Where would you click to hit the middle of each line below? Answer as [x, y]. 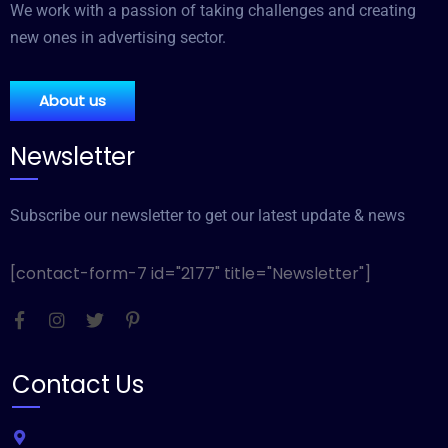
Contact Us [78, 384]
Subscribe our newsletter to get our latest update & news [207, 215]
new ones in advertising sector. [118, 37]
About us [72, 100]
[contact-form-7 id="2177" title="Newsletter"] [190, 273]
